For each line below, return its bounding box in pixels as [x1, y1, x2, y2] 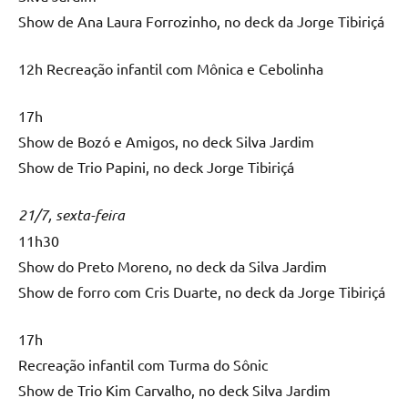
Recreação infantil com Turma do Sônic [18, 354, 268, 373]
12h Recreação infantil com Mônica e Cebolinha [18, 58, 323, 77]
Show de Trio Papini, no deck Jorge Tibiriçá [18, 157, 294, 176]
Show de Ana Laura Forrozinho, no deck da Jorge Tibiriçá [18, 11, 384, 30]
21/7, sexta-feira [18, 204, 125, 224]
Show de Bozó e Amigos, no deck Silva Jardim [18, 131, 314, 150]
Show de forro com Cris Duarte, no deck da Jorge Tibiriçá [18, 281, 385, 301]
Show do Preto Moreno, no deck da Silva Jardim [18, 256, 327, 275]
